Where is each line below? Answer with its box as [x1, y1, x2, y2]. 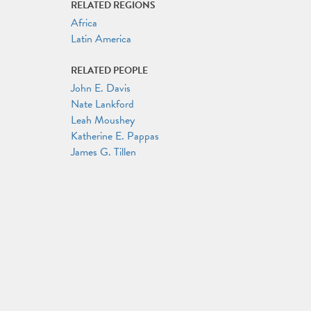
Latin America [71, 31, 131, 47]
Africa [71, 15, 97, 31]
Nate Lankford [71, 96, 134, 112]
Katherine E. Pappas [71, 128, 159, 144]
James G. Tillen [71, 144, 136, 160]
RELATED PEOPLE [71, 63, 148, 78]
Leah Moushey [71, 112, 135, 128]
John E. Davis [71, 80, 131, 96]
